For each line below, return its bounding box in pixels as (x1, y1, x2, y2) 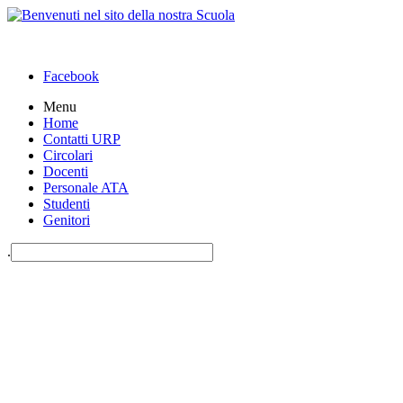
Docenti (43, 164, 88, 179)
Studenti (43, 196, 90, 211)
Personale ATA (43, 180, 129, 195)
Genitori (43, 212, 90, 228)
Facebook (43, 68, 99, 84)
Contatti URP (43, 131, 121, 147)
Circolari (43, 148, 93, 163)
